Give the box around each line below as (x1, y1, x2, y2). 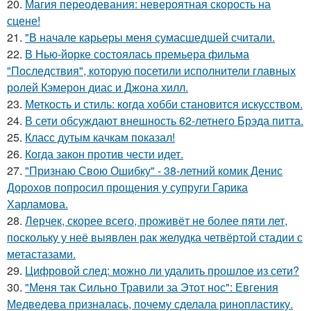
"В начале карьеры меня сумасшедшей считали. (25, 29, 275, 45)
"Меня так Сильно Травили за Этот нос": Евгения (25, 279, 278, 295)
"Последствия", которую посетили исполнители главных (7, 62, 296, 78)
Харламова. (7, 196, 68, 212)
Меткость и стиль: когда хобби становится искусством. (25, 96, 303, 112)
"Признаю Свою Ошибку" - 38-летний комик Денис (25, 162, 283, 178)
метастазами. (7, 246, 76, 262)
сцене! (7, 12, 40, 28)
